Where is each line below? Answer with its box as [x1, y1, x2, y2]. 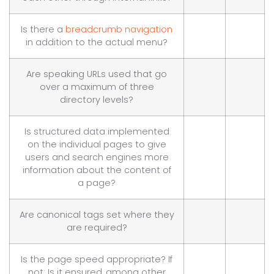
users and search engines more [24, 150, 169, 163]
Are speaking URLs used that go [26, 67, 167, 80]
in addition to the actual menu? [26, 35, 168, 48]
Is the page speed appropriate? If [21, 253, 172, 265]
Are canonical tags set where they [19, 208, 174, 221]
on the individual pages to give [27, 138, 166, 150]
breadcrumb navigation [65, 23, 172, 35]
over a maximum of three [39, 80, 154, 93]
